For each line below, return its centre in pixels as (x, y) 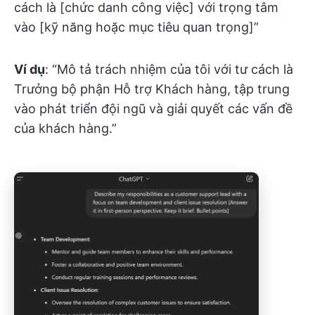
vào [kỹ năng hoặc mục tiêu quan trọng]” (136, 27)
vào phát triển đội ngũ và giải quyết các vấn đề (153, 109)
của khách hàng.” (65, 129)
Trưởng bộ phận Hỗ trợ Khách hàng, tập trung (152, 89)
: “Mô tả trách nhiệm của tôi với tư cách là (169, 70)
